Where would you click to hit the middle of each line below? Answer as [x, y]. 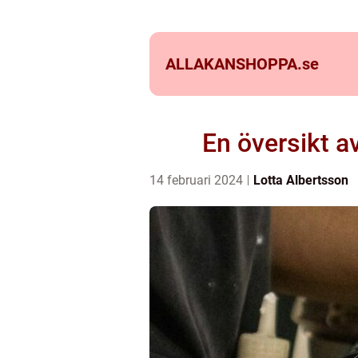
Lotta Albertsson [301, 180]
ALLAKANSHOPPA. [234, 64]
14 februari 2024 [198, 180]
